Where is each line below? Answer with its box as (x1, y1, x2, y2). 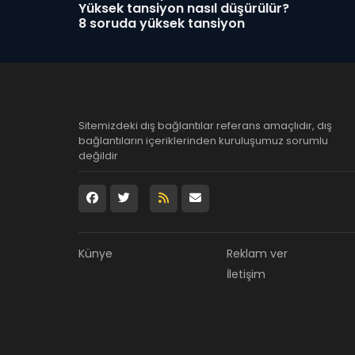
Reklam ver (227, 246, 288, 261)
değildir (78, 148, 118, 163)
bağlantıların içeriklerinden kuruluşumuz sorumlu (78, 133, 328, 148)
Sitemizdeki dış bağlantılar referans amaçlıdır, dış (78, 118, 332, 133)
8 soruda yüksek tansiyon (78, 14, 245, 32)
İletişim (227, 266, 265, 282)
